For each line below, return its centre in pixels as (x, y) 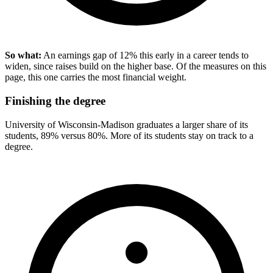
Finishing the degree (55, 101)
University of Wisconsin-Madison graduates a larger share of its (126, 124)
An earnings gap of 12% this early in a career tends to (145, 55)
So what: (23, 55)
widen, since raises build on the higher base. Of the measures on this (136, 66)
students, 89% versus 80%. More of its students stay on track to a (129, 135)
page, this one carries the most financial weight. (96, 77)
